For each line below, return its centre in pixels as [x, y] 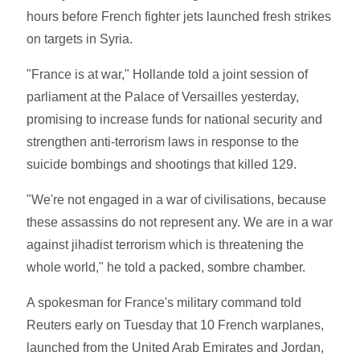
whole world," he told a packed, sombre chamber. [166, 267]
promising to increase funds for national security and [175, 119]
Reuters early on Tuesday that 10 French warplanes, [176, 325]
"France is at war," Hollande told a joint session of [168, 74]
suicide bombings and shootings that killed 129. [162, 164]
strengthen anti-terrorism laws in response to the [163, 141]
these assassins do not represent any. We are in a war [180, 222]
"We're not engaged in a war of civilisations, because [177, 199]
